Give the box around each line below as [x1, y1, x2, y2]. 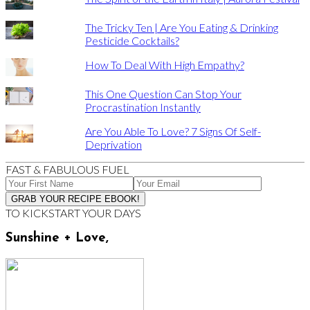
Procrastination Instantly [84, 100, 201, 113]
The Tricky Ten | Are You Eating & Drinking [84, 21, 278, 35]
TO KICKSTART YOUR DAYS [6, 206, 141, 219]
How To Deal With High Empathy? [84, 58, 244, 72]
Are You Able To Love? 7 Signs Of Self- [84, 124, 261, 138]
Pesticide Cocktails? [84, 34, 179, 48]
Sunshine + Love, [6, 232, 109, 246]
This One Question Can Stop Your [84, 86, 241, 100]
